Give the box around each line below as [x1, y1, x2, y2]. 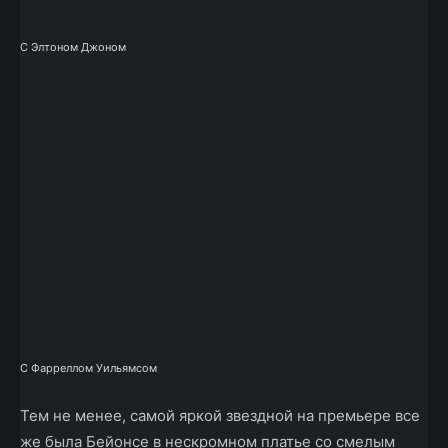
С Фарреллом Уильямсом [20, 361, 157, 376]
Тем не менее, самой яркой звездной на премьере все [20, 406, 420, 426]
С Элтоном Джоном [20, 40, 126, 55]
